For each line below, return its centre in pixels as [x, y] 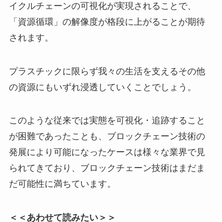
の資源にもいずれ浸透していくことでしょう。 [102, 87]
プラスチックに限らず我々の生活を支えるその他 [107, 71]
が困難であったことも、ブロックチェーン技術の [107, 137]
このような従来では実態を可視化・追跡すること [107, 121]
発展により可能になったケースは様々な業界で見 [107, 152]
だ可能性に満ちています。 [62, 184]
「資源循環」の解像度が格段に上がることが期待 [107, 22]
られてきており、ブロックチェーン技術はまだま [107, 168]
